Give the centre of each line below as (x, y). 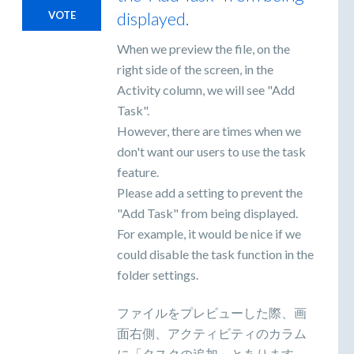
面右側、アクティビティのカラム (212, 333)
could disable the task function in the (215, 254)
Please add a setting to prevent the (210, 192)
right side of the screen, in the (195, 69)
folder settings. (158, 274)
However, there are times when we (209, 130)
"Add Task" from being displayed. (207, 213)
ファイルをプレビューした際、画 (212, 312)
